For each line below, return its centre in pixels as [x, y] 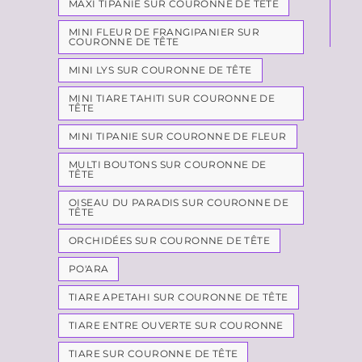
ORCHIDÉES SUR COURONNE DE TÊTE [169, 240]
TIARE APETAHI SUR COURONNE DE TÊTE [179, 297]
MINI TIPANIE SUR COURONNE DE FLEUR [178, 136]
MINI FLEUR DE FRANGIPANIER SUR [164, 32]
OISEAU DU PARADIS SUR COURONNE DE [179, 202]
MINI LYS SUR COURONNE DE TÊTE [160, 70]
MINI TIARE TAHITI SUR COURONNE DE [172, 98]
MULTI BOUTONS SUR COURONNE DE [168, 164]
